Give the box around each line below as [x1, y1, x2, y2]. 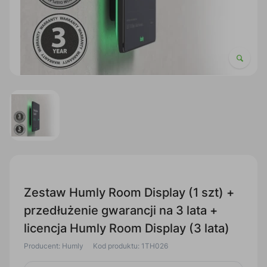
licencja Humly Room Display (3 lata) [24, 221, 229, 235]
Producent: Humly [24, 241, 83, 250]
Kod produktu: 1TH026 [93, 241, 168, 250]
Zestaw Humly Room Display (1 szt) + [24, 185, 234, 200]
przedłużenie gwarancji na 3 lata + [24, 203, 218, 218]
